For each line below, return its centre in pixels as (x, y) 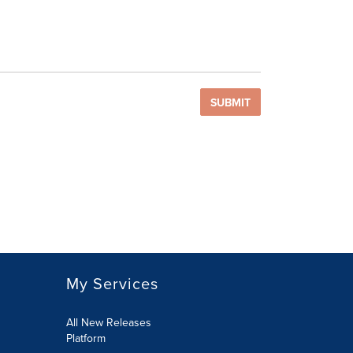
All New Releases (108, 322)
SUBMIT (230, 102)
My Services (112, 283)
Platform (85, 338)
